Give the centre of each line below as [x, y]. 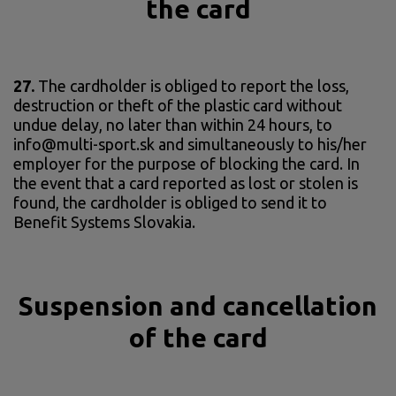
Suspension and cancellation [198, 305]
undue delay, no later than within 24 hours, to [173, 124]
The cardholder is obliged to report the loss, [192, 85]
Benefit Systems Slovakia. [104, 221]
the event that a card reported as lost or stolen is [186, 183]
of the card [198, 337]
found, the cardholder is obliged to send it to [170, 202]
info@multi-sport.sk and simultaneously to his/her [190, 144]
